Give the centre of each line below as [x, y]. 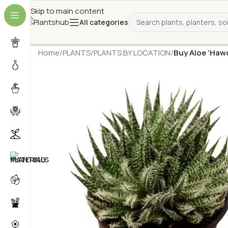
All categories [104, 22]
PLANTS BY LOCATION [132, 53]
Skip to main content [67, 11]
